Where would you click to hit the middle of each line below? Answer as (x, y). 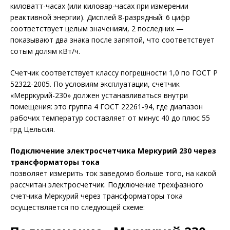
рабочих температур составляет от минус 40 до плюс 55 (110, 118)
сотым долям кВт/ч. (45, 51)
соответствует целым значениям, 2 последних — (97, 28)
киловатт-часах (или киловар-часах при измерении (99, 6)
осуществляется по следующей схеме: (78, 207)
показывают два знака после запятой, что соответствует (112, 40)
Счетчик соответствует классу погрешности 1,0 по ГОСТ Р (114, 73)
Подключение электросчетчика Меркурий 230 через (113, 151)
